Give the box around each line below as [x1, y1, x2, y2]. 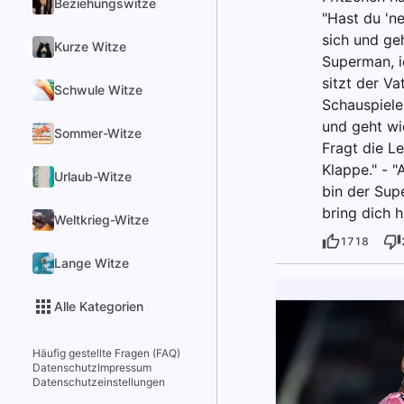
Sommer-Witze [54, 125, 142, 141]
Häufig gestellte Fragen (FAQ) [32, 346, 180, 360]
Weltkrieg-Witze [54, 212, 149, 227]
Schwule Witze [54, 82, 142, 97]
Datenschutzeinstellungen [32, 375, 165, 389]
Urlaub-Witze [54, 169, 132, 184]
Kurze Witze [54, 39, 126, 54]
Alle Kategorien [54, 298, 143, 314]
